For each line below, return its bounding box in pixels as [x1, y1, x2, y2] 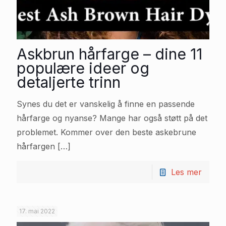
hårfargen [17, 141, 55, 151]
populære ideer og [17, 59, 149, 77]
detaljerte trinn [17, 73, 121, 91]
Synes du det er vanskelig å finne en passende [17, 98, 195, 109]
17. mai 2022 [19, 207, 55, 215]
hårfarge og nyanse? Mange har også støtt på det [17, 112, 207, 123]
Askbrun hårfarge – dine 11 [17, 44, 202, 63]
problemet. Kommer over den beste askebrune [17, 127, 196, 137]
